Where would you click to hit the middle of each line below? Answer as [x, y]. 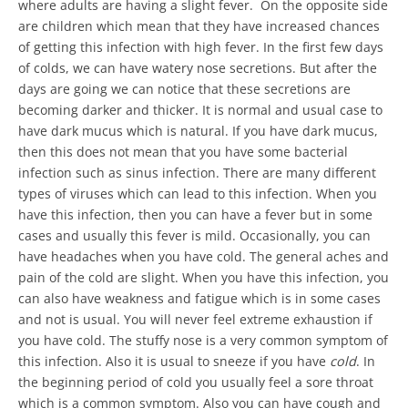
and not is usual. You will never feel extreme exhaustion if [195, 320]
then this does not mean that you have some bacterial [183, 152]
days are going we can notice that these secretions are [184, 89]
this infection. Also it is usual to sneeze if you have [174, 362]
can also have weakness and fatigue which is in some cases [199, 299]
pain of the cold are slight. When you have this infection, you [204, 278]
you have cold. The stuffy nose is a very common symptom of [203, 341]
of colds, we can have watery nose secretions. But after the [198, 68]
